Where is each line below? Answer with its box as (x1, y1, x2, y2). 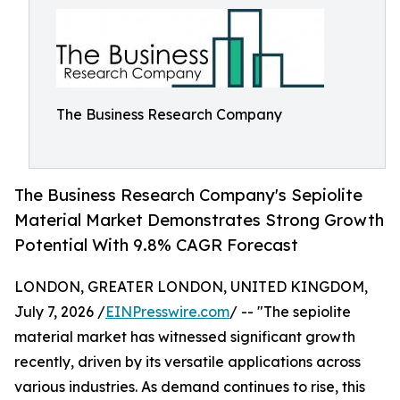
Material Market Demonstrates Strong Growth (14, 210, 384, 230)
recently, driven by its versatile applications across (14, 353, 361, 371)
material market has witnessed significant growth (14, 328, 355, 346)
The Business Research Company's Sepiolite (14, 185, 362, 205)
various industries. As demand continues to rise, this (14, 378, 365, 396)
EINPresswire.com (105, 303, 229, 321)
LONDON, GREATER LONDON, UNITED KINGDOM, (14, 278, 368, 296)
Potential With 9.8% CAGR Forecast (14, 235, 298, 255)
